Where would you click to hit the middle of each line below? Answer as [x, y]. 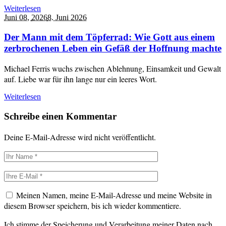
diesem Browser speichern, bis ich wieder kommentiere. [93, 205]
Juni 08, [18, 17]
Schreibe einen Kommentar [60, 117]
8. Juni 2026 [67, 17]
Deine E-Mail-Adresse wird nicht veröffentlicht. [80, 137]
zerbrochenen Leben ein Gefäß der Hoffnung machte [113, 48]
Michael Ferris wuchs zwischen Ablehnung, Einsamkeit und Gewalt [112, 69]
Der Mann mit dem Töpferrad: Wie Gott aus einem [109, 37]
